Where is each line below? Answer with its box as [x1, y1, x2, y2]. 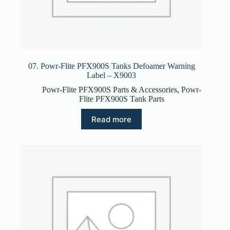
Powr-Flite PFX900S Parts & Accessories [42, 85, 178, 94]
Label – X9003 [87, 71, 137, 80]
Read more [91, 114, 132, 124]
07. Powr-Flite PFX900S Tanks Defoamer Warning [28, 62, 195, 71]
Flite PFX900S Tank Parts [79, 94, 165, 104]
